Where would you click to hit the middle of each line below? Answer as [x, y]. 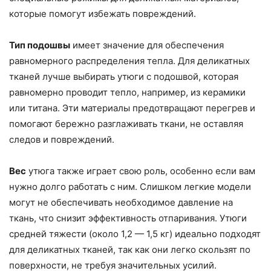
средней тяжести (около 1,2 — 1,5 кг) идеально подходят [135, 233]
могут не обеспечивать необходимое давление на [121, 202]
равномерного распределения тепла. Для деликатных [129, 60]
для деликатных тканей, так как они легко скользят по [130, 249]
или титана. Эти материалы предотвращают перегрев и [132, 108]
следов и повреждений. [62, 139]
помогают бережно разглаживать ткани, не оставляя [126, 123]
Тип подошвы [40, 45]
